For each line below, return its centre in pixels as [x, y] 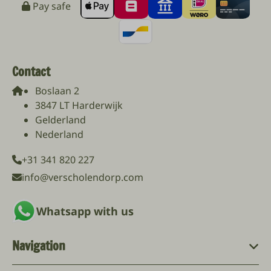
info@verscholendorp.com [83, 178]
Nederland [59, 135]
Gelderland [60, 120]
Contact [31, 72]
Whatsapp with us [85, 211]
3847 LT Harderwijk [79, 106]
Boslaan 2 [57, 91]
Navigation [39, 246]
